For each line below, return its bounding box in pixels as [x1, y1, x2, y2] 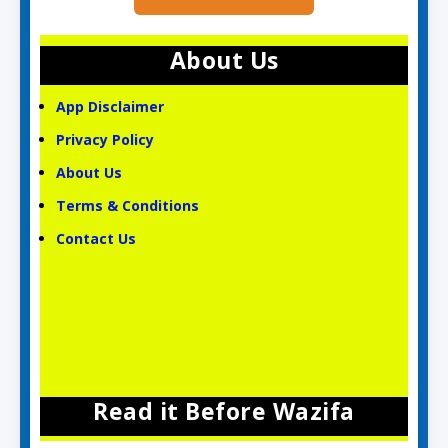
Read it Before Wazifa [93, 395, 355, 428]
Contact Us [56, 228, 141, 248]
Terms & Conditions [56, 195, 200, 215]
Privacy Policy [56, 130, 155, 150]
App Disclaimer [56, 97, 165, 117]
